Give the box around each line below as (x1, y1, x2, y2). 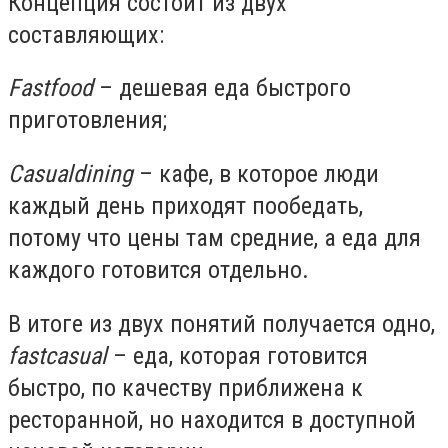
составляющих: (8, 20, 164, 49)
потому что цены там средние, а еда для (8, 223, 421, 252)
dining (73, 159, 133, 188)
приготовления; (8, 106, 167, 135)
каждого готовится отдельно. (8, 255, 309, 284)
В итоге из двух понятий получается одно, (8, 309, 435, 338)
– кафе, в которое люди (133, 159, 379, 188)
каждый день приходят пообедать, (8, 191, 363, 220)
